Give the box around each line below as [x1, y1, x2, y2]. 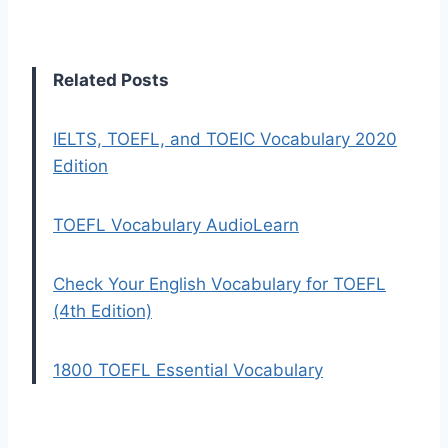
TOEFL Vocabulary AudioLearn [53, 215, 299, 236]
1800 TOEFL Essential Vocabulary [53, 360, 323, 381]
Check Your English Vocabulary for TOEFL [53, 274, 386, 295]
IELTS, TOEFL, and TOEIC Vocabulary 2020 [53, 129, 397, 150]
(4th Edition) [53, 301, 152, 322]
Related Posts [53, 70, 169, 91]
